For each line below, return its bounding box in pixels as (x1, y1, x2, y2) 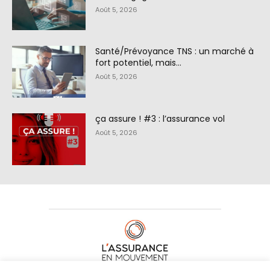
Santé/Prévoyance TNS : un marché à (95, 45, 254, 58)
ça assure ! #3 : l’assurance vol (95, 113, 225, 125)
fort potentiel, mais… (95, 57, 182, 69)
